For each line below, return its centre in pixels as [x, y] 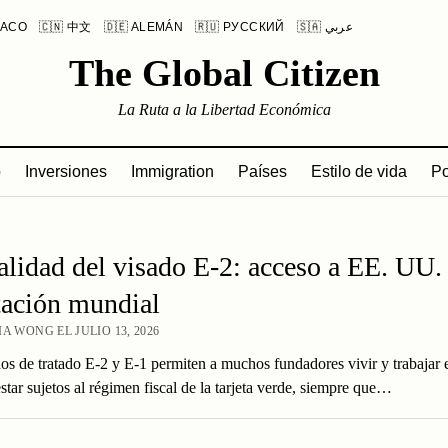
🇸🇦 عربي [339, 27]
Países [262, 171]
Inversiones [66, 171]
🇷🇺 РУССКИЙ [240, 27]
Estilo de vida [359, 171]
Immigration [172, 171]
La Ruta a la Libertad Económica [224, 109]
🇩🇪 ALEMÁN [143, 27]
